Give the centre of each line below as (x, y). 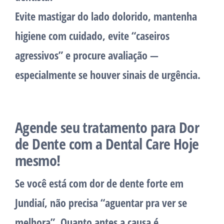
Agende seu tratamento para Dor (107, 127)
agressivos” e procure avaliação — (87, 55)
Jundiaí (30, 203)
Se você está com (52, 183)
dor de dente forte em (136, 183)
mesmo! (38, 160)
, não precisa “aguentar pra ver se (116, 203)
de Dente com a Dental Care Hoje (107, 144)
